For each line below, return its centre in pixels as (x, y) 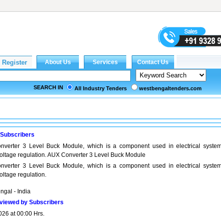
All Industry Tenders (101, 88)
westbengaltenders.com (170, 88)
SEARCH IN (48, 87)
